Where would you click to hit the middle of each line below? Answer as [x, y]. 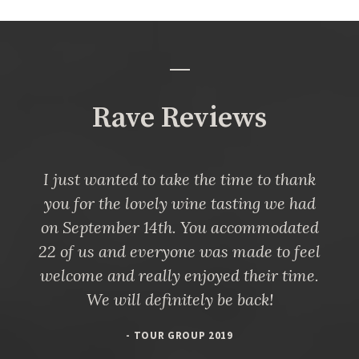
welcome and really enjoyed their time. [179, 275]
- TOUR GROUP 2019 [179, 335]
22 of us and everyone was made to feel [179, 251]
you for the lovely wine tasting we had [179, 203]
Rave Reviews [179, 118]
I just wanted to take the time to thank [179, 179]
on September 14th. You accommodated [179, 227]
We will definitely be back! [179, 299]
